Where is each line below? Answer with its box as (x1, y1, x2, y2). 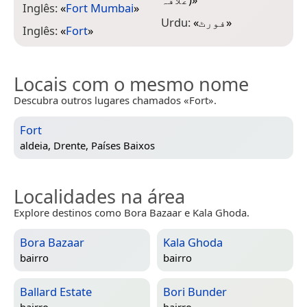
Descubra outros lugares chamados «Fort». (14, 93, 217, 107)
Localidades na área (14, 183, 185, 209)
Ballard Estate (20, 283, 92, 299)
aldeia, (20, 138, 53, 153)
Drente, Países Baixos (53, 138, 155, 153)
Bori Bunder (163, 283, 227, 299)
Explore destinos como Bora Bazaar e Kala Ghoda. (14, 205, 249, 219)
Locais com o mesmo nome (14, 71, 249, 97)
